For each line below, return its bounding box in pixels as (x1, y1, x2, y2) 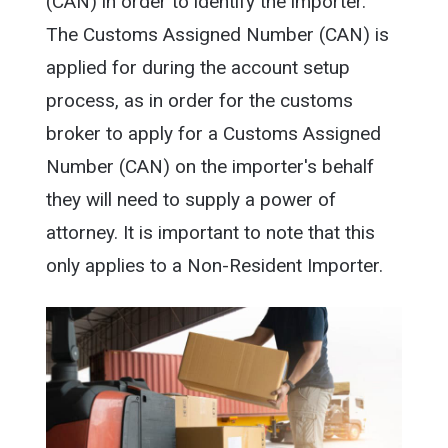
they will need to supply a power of (45, 187, 336, 211)
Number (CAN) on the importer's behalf (45, 154, 374, 178)
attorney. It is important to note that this (45, 220, 375, 244)
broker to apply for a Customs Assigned (45, 121, 381, 145)
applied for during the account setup (45, 55, 350, 79)
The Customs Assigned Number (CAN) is (45, 22, 389, 46)
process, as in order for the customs (45, 88, 353, 112)
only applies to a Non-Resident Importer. (45, 253, 383, 277)
